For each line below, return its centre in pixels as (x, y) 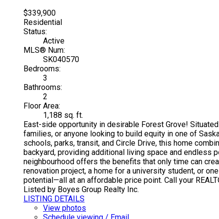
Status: (35, 32)
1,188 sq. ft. (63, 115)
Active (54, 41)
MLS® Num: (44, 50)
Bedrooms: (42, 69)
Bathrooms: (43, 88)
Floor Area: (42, 106)
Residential (43, 22)
